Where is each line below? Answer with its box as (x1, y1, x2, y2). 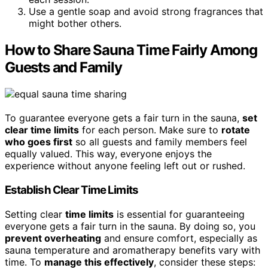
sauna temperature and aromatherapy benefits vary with (5, 243, 260, 256)
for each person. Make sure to (79, 124, 221, 136)
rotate (221, 124, 250, 136)
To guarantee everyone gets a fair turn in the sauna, (5, 112, 242, 124)
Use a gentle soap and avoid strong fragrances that (29, 5, 263, 18)
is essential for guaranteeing (114, 208, 245, 220)
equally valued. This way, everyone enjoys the (5, 148, 212, 160)
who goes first (5, 136, 72, 148)
